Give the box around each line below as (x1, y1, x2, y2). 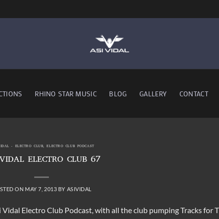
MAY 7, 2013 (25, 185, 57, 192)
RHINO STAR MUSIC (35, 88, 97, 98)
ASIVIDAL (66, 185, 92, 192)
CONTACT (179, 88, 208, 98)
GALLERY (139, 88, 167, 98)
